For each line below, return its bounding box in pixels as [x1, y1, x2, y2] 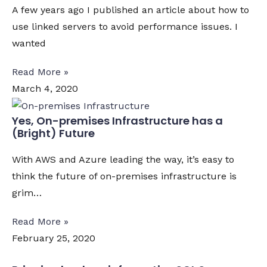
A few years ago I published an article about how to [12, 4, 249, 15]
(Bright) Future [12, 126, 95, 141]
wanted [12, 38, 46, 49]
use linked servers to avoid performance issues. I [12, 21, 238, 32]
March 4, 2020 [12, 83, 78, 94]
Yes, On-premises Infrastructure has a [12, 113, 223, 128]
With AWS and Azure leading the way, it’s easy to [12, 154, 234, 165]
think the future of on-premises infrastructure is [12, 170, 237, 182]
